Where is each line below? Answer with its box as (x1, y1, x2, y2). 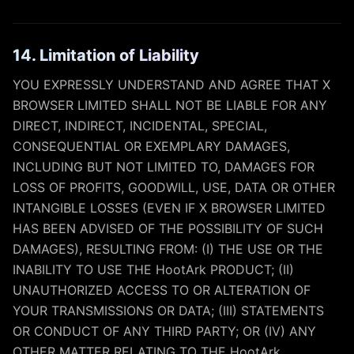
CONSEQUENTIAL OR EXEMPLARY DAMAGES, (13, 138, 290, 154)
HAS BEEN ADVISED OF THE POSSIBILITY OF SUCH (13, 220, 323, 236)
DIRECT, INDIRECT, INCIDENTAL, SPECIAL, (13, 118, 267, 134)
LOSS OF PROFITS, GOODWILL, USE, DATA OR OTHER (13, 179, 335, 195)
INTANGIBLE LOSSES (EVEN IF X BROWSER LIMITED (13, 200, 326, 216)
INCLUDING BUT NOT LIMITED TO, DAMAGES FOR (13, 159, 314, 175)
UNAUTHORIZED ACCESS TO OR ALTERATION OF (13, 282, 311, 298)
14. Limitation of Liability (13, 46, 199, 65)
